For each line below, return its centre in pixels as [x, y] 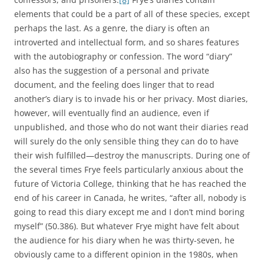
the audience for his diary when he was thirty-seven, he [124, 240]
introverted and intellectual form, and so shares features [127, 42]
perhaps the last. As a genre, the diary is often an [112, 28]
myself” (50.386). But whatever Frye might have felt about [127, 226]
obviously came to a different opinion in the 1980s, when [126, 254]
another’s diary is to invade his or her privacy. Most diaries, [131, 99]
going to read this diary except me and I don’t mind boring [129, 212]
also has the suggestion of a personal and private [112, 70]
